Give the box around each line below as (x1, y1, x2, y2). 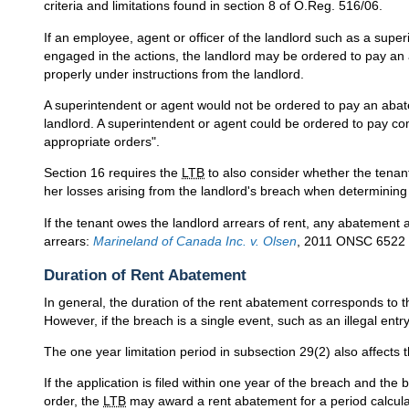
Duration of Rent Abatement (44, 266, 246, 285)
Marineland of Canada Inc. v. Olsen (93, 233, 297, 248)
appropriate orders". (44, 134, 160, 149)
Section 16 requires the (44, 165, 182, 181)
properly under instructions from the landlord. (44, 66, 304, 81)
